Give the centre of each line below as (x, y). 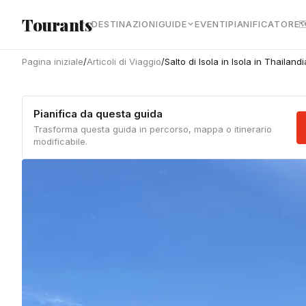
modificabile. (60, 141)
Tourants (57, 25)
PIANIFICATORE (264, 24)
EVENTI (212, 24)
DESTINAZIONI (125, 24)
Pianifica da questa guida (98, 114)
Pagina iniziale (53, 61)
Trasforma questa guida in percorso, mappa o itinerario (153, 129)
